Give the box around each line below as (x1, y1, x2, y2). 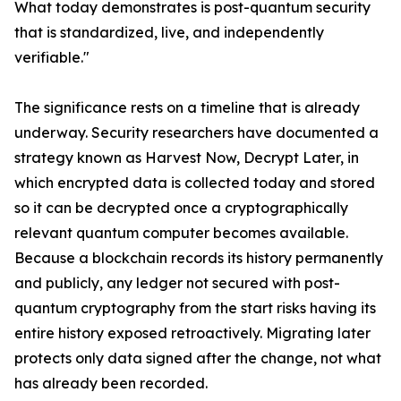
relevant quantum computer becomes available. (14, 224, 348, 243)
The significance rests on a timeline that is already (14, 98, 360, 117)
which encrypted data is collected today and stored (14, 174, 375, 192)
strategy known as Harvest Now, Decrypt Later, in (14, 149, 359, 167)
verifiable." (14, 48, 90, 67)
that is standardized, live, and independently (14, 23, 324, 42)
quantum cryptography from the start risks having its (14, 299, 376, 318)
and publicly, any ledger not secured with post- (14, 274, 340, 293)
